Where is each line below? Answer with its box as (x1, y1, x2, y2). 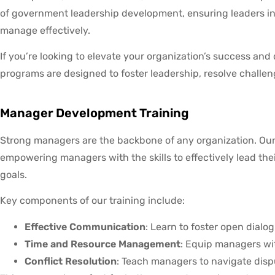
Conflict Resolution (25, 255, 117, 267)
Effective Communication (25, 220, 145, 233)
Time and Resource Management (25, 238, 180, 250)
